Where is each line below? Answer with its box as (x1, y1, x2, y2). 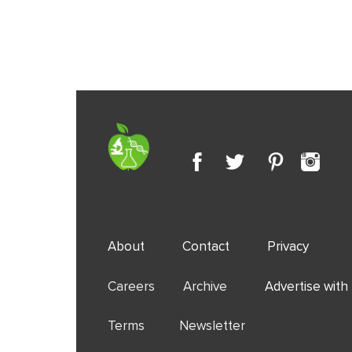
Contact (182, 236, 229, 256)
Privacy (267, 236, 309, 256)
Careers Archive (108, 276, 265, 295)
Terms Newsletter (108, 316, 245, 335)
